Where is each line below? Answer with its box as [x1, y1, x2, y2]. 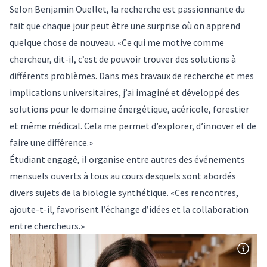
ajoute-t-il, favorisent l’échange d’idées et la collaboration [10, 203, 249, 215]
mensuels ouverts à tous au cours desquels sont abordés [10, 169, 236, 182]
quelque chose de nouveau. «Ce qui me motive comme [10, 36, 224, 48]
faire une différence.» [10, 136, 93, 148]
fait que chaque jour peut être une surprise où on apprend [10, 19, 240, 32]
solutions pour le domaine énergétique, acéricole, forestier [10, 103, 249, 115]
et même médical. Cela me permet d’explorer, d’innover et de [10, 119, 256, 132]
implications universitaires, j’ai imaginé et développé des [10, 86, 240, 98]
